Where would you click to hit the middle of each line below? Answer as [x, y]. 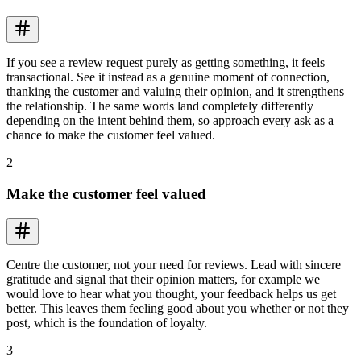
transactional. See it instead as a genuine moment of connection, [168, 77]
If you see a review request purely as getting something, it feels [166, 63]
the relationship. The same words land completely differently [160, 106]
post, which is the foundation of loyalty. [107, 322]
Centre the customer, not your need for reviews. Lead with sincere [174, 264]
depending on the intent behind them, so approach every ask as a [170, 121]
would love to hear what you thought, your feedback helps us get [171, 293]
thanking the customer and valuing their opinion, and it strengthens [175, 92]
